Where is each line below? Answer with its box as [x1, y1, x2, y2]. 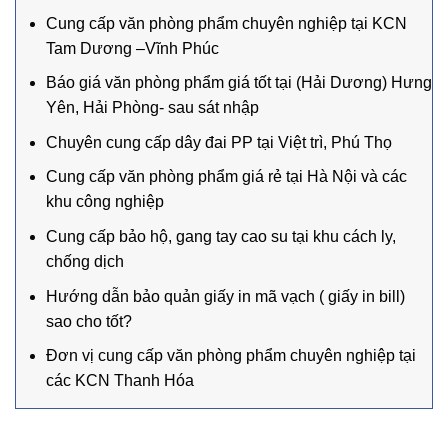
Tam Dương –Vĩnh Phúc [46, 39, 219, 57]
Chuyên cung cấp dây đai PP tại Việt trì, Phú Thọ [46, 133, 392, 151]
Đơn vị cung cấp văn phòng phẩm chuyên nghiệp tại [46, 347, 416, 365]
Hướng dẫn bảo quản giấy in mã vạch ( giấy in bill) [46, 287, 405, 305]
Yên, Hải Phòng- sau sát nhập [46, 99, 259, 117]
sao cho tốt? [46, 312, 132, 330]
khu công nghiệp [46, 193, 164, 211]
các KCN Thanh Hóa [46, 372, 194, 390]
